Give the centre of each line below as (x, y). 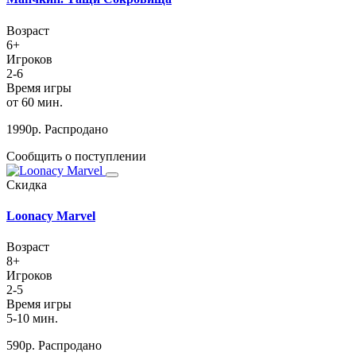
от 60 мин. (35, 102)
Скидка (27, 184)
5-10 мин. (32, 319)
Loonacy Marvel (51, 216)
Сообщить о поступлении (76, 156)
